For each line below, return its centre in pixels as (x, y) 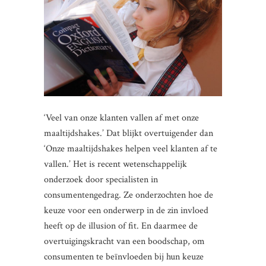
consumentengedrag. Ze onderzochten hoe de (129, 195)
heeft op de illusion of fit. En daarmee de (121, 226)
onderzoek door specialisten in (101, 180)
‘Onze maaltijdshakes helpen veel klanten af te (131, 149)
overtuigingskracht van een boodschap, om (124, 242)
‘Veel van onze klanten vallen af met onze (121, 118)
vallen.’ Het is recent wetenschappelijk (115, 164)
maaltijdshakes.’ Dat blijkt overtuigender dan (129, 134)
